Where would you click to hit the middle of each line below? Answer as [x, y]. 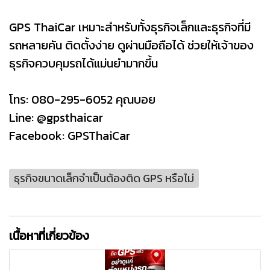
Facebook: [38, 135]
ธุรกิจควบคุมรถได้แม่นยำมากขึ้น [83, 63]
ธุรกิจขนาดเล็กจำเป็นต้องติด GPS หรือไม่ [104, 178]
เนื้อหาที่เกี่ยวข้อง [49, 235]
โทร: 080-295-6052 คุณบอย [82, 99]
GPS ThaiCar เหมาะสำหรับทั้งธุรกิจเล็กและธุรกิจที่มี [130, 27]
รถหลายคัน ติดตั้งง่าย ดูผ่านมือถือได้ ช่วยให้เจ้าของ [131, 45]
